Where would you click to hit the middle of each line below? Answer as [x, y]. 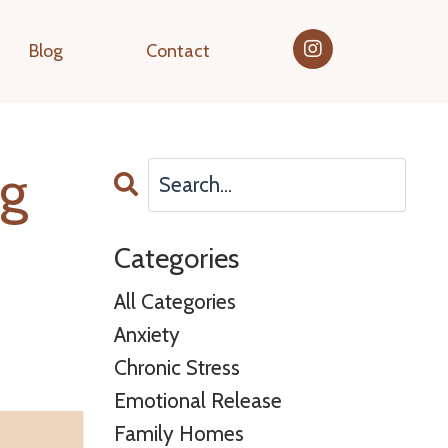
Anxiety [146, 334]
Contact [178, 51]
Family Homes [178, 433]
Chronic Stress [176, 367]
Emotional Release [197, 400]
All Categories [174, 301]
